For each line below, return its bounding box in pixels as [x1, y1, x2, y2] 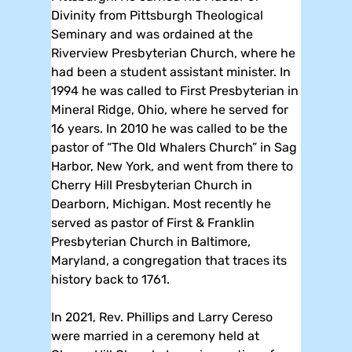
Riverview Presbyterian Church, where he [51, 45, 295, 60]
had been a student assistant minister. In [51, 64, 291, 79]
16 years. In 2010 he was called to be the [51, 120, 288, 136]
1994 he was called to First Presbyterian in [51, 82, 299, 98]
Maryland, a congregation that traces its [51, 252, 287, 268]
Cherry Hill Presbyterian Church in [51, 177, 252, 192]
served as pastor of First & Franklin [51, 214, 255, 230]
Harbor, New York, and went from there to [51, 158, 293, 174]
